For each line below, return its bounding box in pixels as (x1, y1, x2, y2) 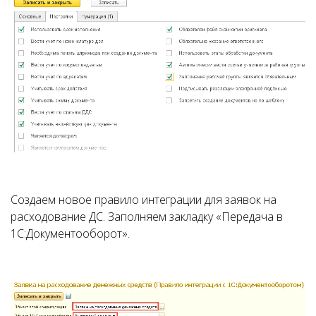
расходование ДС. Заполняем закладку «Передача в (11, 209, 283, 225)
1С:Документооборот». (11, 226, 130, 242)
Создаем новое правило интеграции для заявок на (11, 192, 276, 208)
